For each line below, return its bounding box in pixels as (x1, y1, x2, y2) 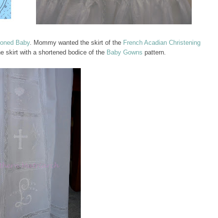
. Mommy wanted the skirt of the (30, 39, 121, 47)
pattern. (143, 49, 168, 56)
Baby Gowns (107, 49, 143, 56)
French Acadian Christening (121, 39, 200, 47)
